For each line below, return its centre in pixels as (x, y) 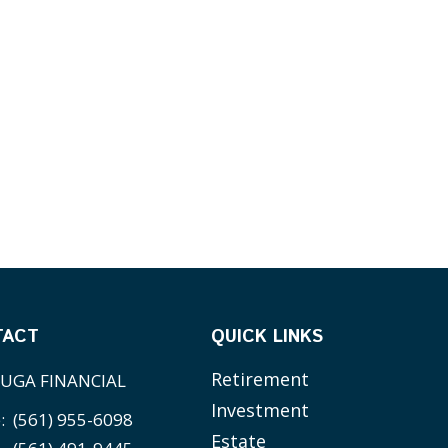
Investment (260, 410)
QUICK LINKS (267, 337)
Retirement (260, 379)
